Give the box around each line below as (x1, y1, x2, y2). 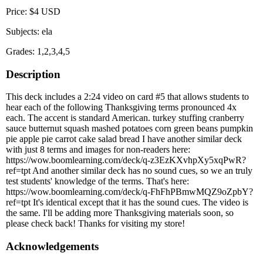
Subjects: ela (6, 26, 52, 36)
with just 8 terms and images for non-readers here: (6, 144, 190, 155)
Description (6, 68, 60, 80)
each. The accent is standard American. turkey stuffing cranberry (6, 113, 244, 123)
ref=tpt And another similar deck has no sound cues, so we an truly (6, 166, 252, 176)
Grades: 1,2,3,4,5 (6, 46, 70, 56)
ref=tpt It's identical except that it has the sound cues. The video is (6, 197, 248, 208)
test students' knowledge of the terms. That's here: (6, 176, 189, 187)
